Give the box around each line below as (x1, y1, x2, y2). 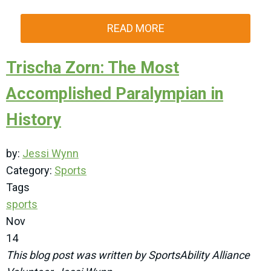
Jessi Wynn (22, 147, 79, 160)
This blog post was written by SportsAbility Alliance (6, 249, 250, 262)
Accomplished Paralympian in (6, 84, 223, 104)
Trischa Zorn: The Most (6, 58, 179, 78)
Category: (6, 164, 54, 177)
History (6, 110, 61, 130)
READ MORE (106, 22, 165, 35)
